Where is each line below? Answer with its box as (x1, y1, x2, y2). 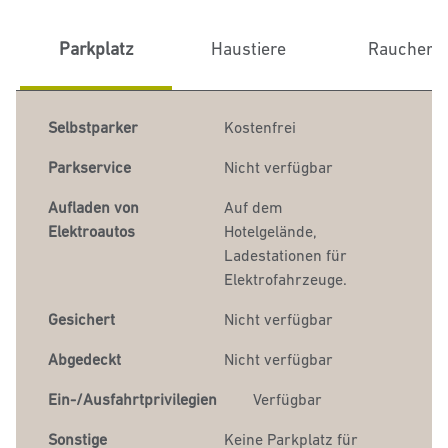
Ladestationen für (224, 246, 347, 264)
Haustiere (210, 38, 286, 59)
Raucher (367, 38, 433, 59)
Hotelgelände (224, 222, 313, 240)
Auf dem (224, 198, 283, 216)
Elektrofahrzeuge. (224, 270, 347, 288)
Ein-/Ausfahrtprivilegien (48, 390, 217, 408)
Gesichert (48, 310, 115, 328)
